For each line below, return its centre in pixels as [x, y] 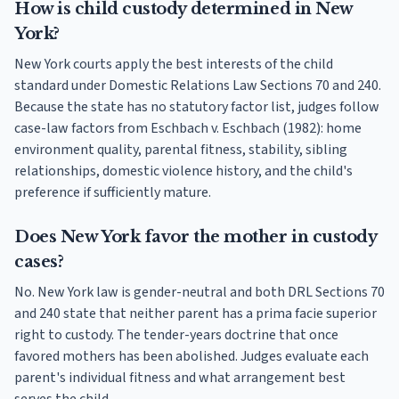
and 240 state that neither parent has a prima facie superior [195, 314]
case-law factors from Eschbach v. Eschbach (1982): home [188, 129]
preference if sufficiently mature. [113, 193]
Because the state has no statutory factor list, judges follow [197, 107]
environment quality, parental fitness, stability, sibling [181, 150]
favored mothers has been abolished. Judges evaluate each [191, 357]
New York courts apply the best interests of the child [174, 65]
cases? [39, 262]
